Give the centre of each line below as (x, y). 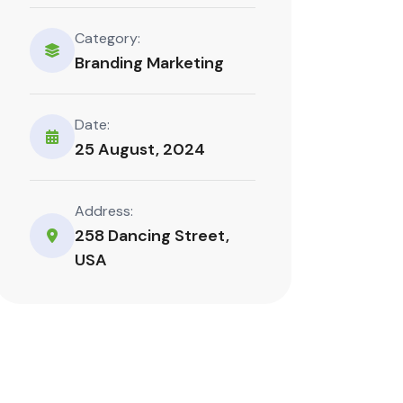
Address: (104, 210)
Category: (108, 38)
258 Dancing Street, (152, 235)
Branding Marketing (150, 63)
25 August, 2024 (140, 149)
